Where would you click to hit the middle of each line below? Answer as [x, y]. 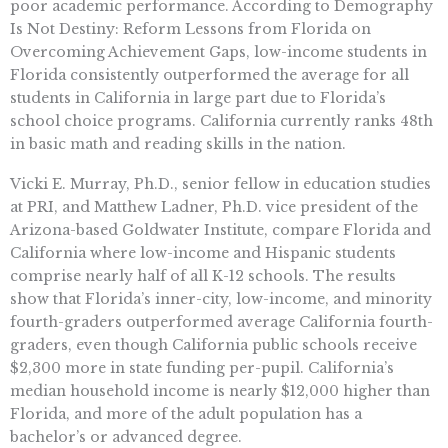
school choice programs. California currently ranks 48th [221, 120]
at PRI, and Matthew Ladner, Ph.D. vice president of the [214, 206]
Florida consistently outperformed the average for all [209, 74]
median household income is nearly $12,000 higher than [220, 390]
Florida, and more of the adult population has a [186, 413]
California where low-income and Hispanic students [203, 252]
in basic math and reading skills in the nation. [178, 143]
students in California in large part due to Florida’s [198, 97]
